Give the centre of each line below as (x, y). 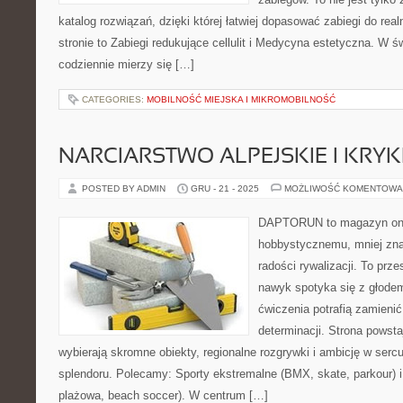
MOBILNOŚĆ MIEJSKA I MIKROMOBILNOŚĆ (241, 99)
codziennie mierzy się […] (126, 64)
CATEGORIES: (114, 99)
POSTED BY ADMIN (125, 188)
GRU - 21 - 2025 (225, 188)
